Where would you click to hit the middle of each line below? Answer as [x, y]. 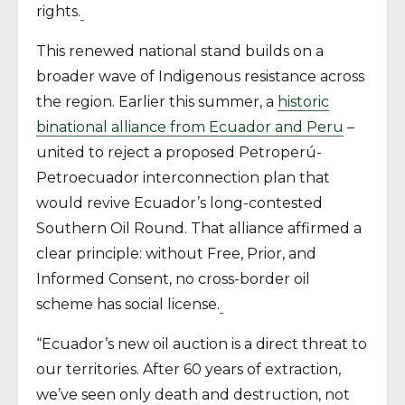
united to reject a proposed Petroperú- [179, 152]
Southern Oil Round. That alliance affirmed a [199, 228]
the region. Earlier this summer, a [157, 102]
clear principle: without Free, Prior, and [176, 254]
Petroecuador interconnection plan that [183, 178]
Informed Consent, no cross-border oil [173, 279]
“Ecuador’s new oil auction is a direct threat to [202, 344]
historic [303, 102]
